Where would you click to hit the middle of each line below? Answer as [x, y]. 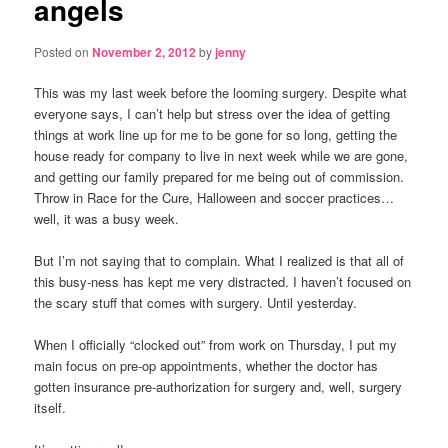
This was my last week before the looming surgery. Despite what [221, 92]
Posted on [63, 51]
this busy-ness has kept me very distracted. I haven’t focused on [223, 281]
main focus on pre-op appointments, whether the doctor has [206, 366]
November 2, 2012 [144, 51]
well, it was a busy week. [107, 218]
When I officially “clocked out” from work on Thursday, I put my [216, 345]
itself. [50, 408]
